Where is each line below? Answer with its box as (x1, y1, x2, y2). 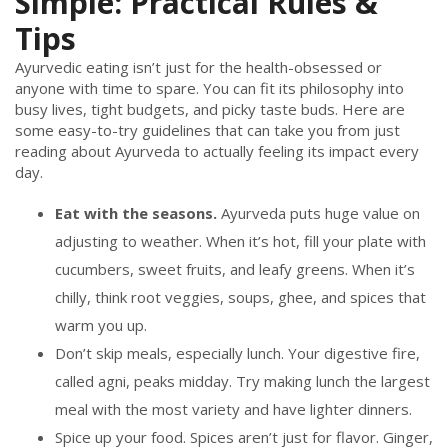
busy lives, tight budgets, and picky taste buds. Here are (15, 99, 405, 120)
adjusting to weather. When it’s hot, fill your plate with (55, 231, 426, 252)
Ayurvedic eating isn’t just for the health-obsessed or (15, 57, 382, 78)
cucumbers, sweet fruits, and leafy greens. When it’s (55, 259, 415, 280)
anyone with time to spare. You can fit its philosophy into (15, 78, 404, 99)
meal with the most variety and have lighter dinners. (55, 399, 412, 420)
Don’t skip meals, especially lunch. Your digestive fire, (55, 343, 420, 364)
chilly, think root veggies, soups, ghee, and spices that (55, 287, 426, 308)
